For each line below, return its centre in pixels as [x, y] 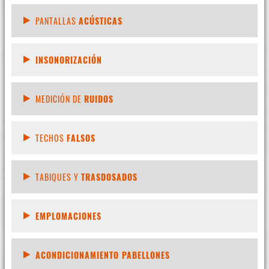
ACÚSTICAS [100, 20]
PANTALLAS [57, 20]
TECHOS [51, 138]
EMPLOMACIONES [68, 216]
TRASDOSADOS [109, 177]
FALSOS [81, 138]
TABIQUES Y [58, 177]
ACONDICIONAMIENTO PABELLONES [102, 255]
